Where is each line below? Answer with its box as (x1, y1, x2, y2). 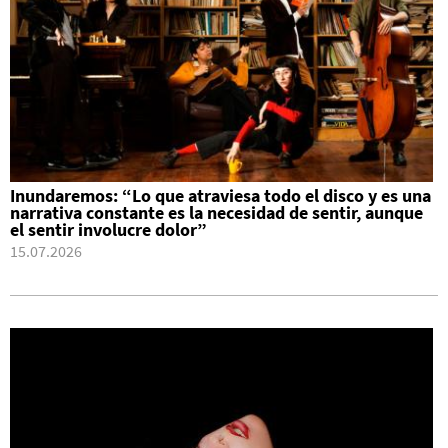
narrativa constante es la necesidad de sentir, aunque (10, 202, 423, 224)
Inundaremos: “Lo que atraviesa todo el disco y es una (10, 185, 431, 207)
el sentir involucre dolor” (10, 219, 207, 241)
